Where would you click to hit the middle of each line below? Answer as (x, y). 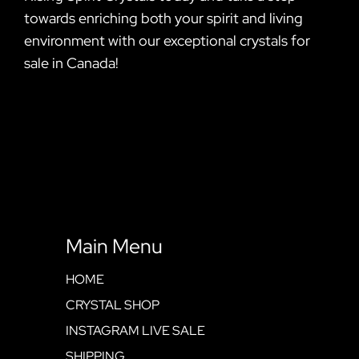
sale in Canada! (71, 63)
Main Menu (115, 246)
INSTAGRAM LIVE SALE (136, 330)
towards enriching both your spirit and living (163, 18)
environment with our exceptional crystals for (167, 40)
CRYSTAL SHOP (113, 305)
